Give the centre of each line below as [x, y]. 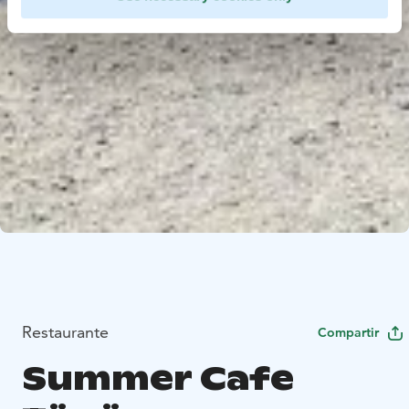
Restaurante [65, 332]
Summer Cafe [158, 379]
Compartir [348, 333]
